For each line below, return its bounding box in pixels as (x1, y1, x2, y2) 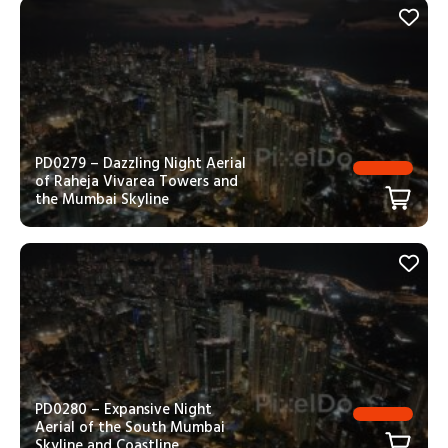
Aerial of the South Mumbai (35, 414, 225, 440)
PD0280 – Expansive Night (35, 396, 212, 422)
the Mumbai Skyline (35, 187, 169, 213)
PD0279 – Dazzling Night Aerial (35, 151, 246, 177)
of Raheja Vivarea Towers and (35, 169, 238, 195)
